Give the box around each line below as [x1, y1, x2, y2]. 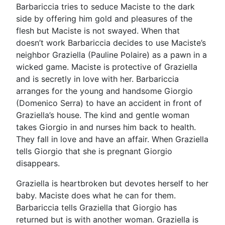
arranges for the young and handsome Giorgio [16, 85, 193, 96]
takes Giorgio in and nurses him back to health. [16, 122, 196, 132]
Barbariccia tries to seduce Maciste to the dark [16, 1, 195, 12]
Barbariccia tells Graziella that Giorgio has [16, 202, 177, 212]
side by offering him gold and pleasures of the [16, 13, 192, 24]
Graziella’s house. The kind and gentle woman [16, 109, 189, 120]
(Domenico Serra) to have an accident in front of [16, 97, 202, 108]
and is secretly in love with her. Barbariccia [16, 73, 179, 84]
